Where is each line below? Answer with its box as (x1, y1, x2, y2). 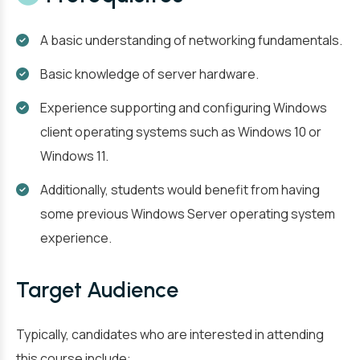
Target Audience (16, 276, 178, 303)
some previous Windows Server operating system (40, 205, 335, 223)
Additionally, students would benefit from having (40, 181, 320, 198)
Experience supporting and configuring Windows (40, 99, 327, 117)
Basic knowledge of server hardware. (40, 65, 259, 83)
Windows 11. (40, 147, 108, 165)
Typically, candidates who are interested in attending (16, 325, 324, 343)
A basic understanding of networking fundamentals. (40, 31, 342, 49)
